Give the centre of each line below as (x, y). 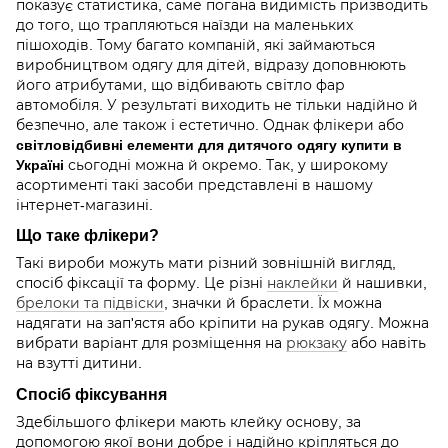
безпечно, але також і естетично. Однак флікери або (210, 124)
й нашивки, (382, 283)
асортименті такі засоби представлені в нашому (194, 184)
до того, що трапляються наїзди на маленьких (184, 24)
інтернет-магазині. (84, 204)
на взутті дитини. (79, 363)
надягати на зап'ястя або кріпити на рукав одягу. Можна (222, 323)
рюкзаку (316, 343)
